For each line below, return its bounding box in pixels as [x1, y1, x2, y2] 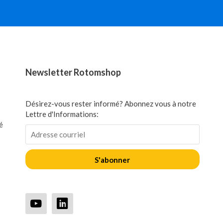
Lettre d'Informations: [25, 110, 99, 118]
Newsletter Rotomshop [25, 67, 121, 78]
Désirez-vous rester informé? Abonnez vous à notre [25, 99, 196, 108]
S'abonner [95, 155, 130, 164]
